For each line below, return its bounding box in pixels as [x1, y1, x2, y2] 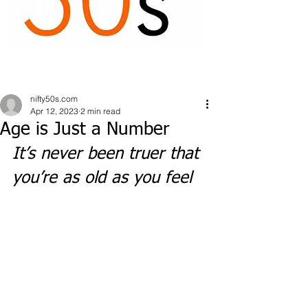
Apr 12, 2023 [30, 106, 78, 116]
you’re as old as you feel [12, 170, 192, 186]
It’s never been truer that [12, 146, 204, 162]
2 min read [80, 106, 120, 116]
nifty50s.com [30, 93, 78, 104]
